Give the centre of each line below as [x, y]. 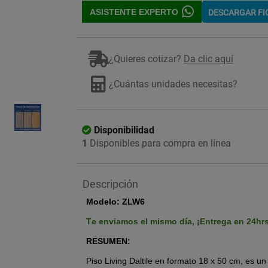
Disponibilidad [124, 130]
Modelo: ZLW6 [116, 202]
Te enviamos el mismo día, [142, 221]
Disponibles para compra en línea [159, 143]
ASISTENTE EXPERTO [134, 12]
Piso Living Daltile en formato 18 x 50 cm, [166, 261]
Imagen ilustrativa [220, 85]
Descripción [111, 184]
